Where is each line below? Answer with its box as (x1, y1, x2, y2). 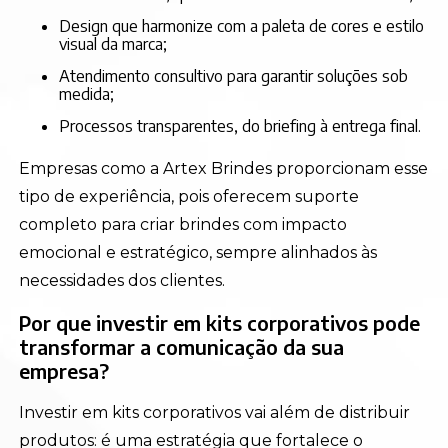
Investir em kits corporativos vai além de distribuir (19, 403, 411, 422)
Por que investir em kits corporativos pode (19, 310, 421, 335)
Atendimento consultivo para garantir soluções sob (59, 66, 71, 86)
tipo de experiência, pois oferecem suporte (19, 187, 360, 206)
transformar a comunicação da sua (19, 334, 345, 359)
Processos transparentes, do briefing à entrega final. (70, 116, 422, 136)
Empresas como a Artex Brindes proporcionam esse (19, 159, 429, 178)
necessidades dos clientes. (19, 271, 226, 290)
